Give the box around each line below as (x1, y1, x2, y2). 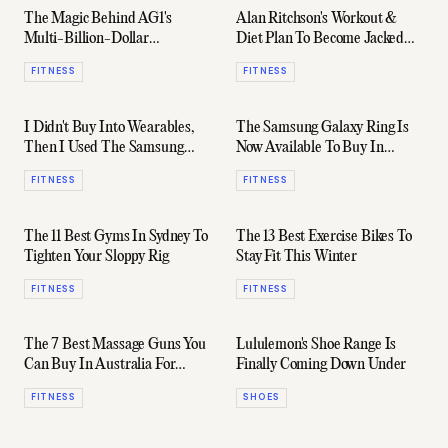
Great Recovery (24, 376, 117, 395)
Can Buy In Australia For (24, 356, 176, 375)
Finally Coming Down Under (236, 356, 407, 375)
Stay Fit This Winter (236, 247, 357, 266)
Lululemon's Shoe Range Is (236, 336, 397, 355)
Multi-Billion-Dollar (24, 30, 149, 49)
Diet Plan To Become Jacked (236, 30, 405, 49)
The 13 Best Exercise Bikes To (236, 227, 412, 246)
